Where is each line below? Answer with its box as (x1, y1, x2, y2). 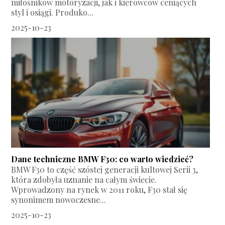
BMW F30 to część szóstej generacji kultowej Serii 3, (11, 164, 198, 175)
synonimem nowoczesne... (11, 194, 106, 205)
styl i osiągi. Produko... (11, 7, 94, 18)
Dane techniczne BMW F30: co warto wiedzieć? (11, 154, 194, 165)
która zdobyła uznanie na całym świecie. (11, 174, 157, 185)
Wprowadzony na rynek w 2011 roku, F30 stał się (11, 184, 188, 195)
